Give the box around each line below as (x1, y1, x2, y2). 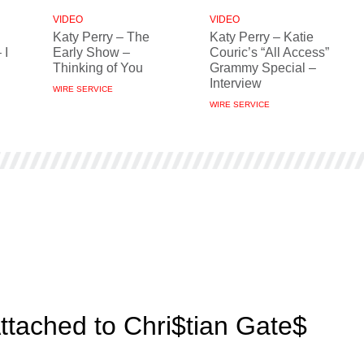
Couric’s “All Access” (210, 45, 329, 59)
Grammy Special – (210, 61, 316, 75)
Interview (210, 76, 262, 90)
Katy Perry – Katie (210, 30, 314, 44)
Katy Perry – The (53, 30, 149, 44)
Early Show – (53, 45, 130, 59)
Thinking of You (53, 61, 143, 75)
